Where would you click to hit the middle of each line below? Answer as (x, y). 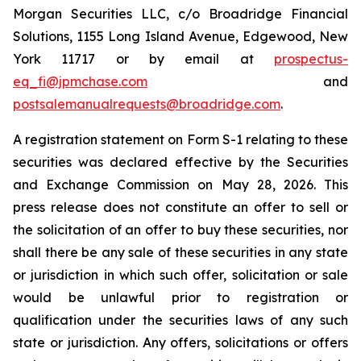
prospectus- (311, 59)
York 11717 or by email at (143, 59)
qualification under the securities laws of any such (180, 320)
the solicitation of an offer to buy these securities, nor (180, 230)
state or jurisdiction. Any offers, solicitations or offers (180, 342)
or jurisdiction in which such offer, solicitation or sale (180, 275)
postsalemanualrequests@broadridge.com (147, 104)
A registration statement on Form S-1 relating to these (180, 139)
